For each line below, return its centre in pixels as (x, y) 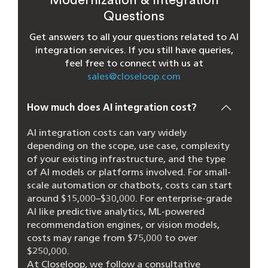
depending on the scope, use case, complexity (128, 145)
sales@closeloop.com (134, 76)
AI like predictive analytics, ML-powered (116, 211)
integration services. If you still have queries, (134, 50)
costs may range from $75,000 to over (112, 237)
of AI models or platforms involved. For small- (129, 172)
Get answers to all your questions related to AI (134, 36)
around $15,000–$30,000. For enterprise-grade (130, 198)
